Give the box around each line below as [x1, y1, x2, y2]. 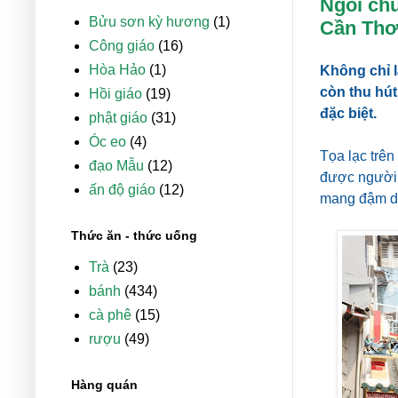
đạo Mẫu [89, 158, 144, 174]
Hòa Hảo [89, 62, 146, 78]
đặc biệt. [320, 105, 377, 121]
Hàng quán [71, 378, 138, 393]
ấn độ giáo [89, 182, 155, 198]
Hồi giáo [89, 86, 142, 102]
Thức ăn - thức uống [71, 228, 197, 243]
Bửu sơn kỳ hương [89, 14, 210, 30]
